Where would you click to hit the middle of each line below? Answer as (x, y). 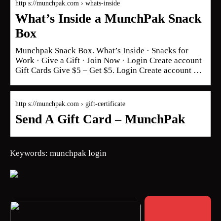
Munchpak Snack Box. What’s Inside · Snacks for (102, 50)
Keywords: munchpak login (58, 153)
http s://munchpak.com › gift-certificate (70, 104)
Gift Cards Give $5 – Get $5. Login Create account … (109, 70)
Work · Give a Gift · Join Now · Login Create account (109, 60)
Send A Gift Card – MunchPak (100, 119)
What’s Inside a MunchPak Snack (108, 18)
